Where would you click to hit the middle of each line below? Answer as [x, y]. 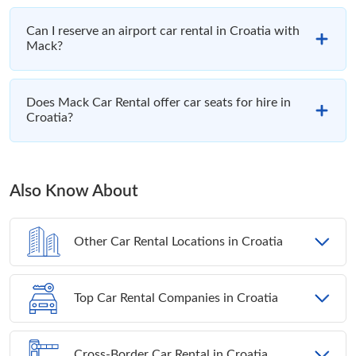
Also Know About [74, 192]
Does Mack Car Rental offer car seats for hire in [159, 103]
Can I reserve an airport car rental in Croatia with [163, 31]
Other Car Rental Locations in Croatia [178, 242]
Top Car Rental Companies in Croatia [176, 298]
